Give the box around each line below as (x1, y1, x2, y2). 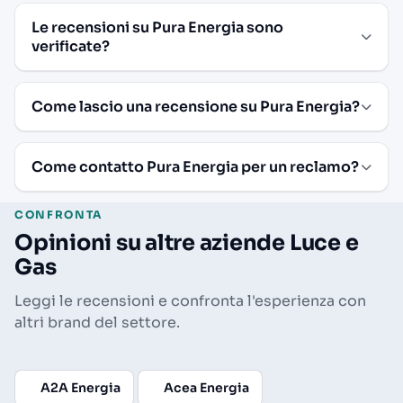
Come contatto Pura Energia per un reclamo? (31, 157, 359, 176)
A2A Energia (40, 379, 121, 396)
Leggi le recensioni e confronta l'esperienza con (14, 291, 366, 310)
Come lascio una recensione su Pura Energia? (31, 96, 360, 116)
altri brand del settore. (14, 312, 180, 332)
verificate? (31, 36, 110, 56)
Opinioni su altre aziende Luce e (14, 228, 359, 256)
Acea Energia (164, 379, 249, 396)
